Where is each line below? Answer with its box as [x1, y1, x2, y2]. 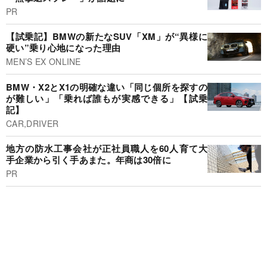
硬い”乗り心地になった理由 [6, 41, 121, 55]
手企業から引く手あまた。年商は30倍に [6, 153, 172, 167]
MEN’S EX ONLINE [6, 55, 81, 68]
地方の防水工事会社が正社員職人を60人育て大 [6, 142, 207, 156]
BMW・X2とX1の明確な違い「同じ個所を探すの [6, 80, 207, 94]
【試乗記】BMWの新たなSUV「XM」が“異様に [6, 30, 207, 44]
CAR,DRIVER [6, 117, 59, 129]
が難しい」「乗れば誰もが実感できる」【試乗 [6, 91, 207, 105]
